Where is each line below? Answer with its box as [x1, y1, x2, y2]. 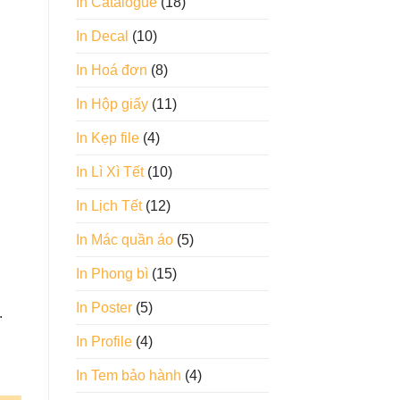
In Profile [75, 334, 132, 350]
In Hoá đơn [75, 62, 147, 79]
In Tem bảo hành [75, 368, 181, 384]
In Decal [75, 29, 129, 45]
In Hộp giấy [75, 96, 148, 112]
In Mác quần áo [75, 232, 173, 248]
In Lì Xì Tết [75, 164, 144, 180]
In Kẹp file [75, 130, 139, 146]
